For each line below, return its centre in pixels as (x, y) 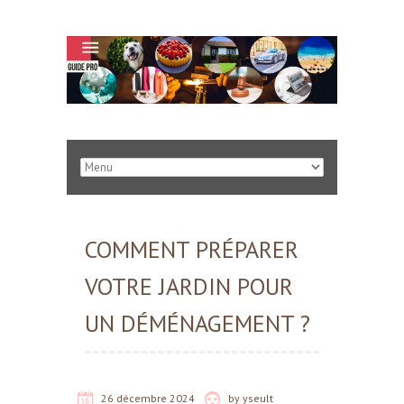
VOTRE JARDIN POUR (189, 286)
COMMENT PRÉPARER (192, 249)
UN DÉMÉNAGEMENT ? (197, 323)
